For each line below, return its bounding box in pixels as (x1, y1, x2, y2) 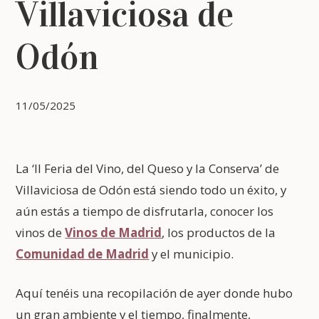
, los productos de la (162, 224, 276, 241)
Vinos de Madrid (65, 224, 162, 241)
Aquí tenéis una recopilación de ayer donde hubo (16, 285, 293, 302)
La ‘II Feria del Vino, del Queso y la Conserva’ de (16, 160, 280, 177)
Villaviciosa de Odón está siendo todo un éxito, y (16, 182, 287, 199)
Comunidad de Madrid (16, 246, 150, 263)
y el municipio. (149, 246, 234, 263)
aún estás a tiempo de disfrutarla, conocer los (16, 203, 274, 220)
